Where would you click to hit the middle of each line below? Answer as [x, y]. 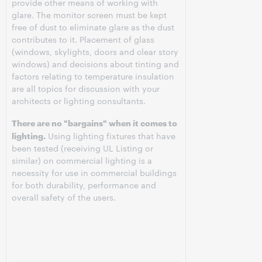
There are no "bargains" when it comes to [94, 123]
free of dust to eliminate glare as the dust [93, 27]
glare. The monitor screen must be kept [89, 15]
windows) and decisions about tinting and [95, 64]
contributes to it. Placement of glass [83, 39]
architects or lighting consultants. [79, 101]
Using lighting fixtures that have [111, 136]
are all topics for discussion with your [86, 88]
